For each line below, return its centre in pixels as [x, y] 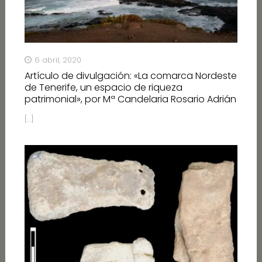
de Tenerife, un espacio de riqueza [103, 88]
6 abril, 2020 [58, 60]
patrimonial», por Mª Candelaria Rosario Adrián [130, 99]
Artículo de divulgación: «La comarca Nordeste [130, 76]
